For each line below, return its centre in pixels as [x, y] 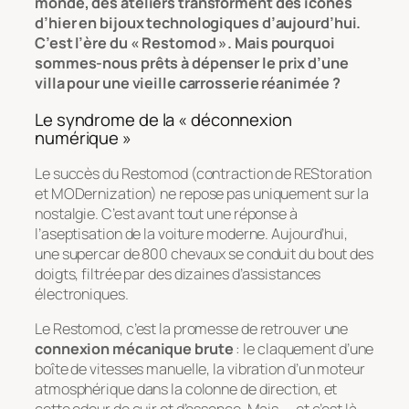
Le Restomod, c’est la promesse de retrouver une [192, 329]
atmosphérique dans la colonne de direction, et [186, 389]
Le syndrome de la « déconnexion [163, 119]
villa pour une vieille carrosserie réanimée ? [188, 84]
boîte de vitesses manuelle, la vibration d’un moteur [200, 369]
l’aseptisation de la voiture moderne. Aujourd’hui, [191, 234]
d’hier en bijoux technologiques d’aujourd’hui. [198, 23]
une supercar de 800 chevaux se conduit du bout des [204, 254]
